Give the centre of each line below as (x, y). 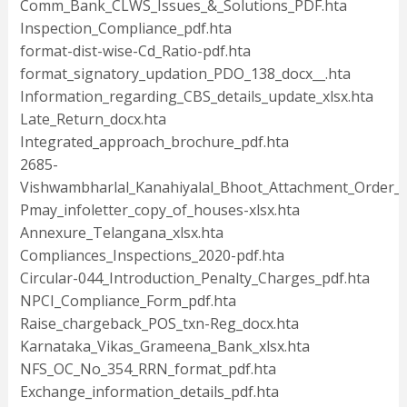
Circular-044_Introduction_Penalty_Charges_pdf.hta (194, 278)
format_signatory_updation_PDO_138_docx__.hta (185, 74)
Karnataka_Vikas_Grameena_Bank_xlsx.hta (164, 347)
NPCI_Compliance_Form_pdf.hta (128, 301)
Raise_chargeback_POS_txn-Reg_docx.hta (159, 324)
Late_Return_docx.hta (93, 119)
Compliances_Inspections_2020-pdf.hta (152, 256)
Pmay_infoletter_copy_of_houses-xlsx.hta (159, 210)
